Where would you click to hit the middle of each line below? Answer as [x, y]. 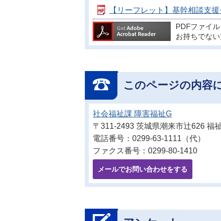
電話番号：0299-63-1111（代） [149, 138]
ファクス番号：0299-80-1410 [145, 151]
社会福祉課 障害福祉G [132, 114]
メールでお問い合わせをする [143, 169]
